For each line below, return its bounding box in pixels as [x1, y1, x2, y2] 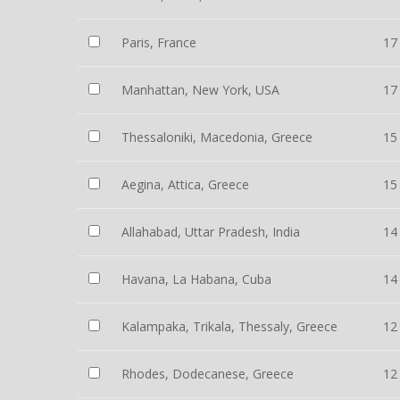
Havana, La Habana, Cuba [121, 271, 271, 287]
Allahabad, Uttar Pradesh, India [121, 223, 300, 240]
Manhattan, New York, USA [121, 81, 279, 98]
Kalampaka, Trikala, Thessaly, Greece [121, 318, 337, 335]
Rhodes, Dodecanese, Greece [121, 365, 294, 382]
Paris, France [121, 34, 196, 51]
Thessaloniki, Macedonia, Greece [121, 129, 312, 146]
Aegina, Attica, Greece [121, 176, 249, 193]
